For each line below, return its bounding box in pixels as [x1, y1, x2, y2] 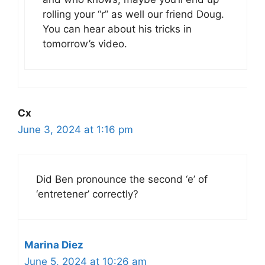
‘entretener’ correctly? [36, 188, 138, 200]
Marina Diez [24, 238, 83, 251]
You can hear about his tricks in [43, 23, 192, 35]
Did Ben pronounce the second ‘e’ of [36, 173, 208, 185]
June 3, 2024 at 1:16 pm [18, 124, 133, 135]
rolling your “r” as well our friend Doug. [43, 8, 224, 20]
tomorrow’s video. [43, 38, 127, 50]
